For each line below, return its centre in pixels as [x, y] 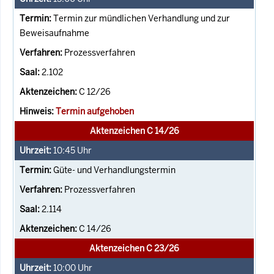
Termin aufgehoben [95, 111]
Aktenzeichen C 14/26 [134, 131]
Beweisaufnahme [54, 33]
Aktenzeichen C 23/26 [134, 248]
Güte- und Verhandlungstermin [114, 170]
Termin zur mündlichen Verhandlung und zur [142, 18]
